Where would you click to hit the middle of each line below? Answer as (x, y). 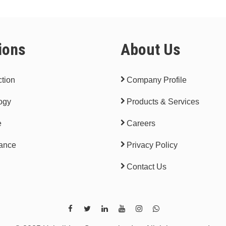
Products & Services (163, 101)
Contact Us (147, 166)
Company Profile (157, 80)
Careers (141, 123)
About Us (151, 49)
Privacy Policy (152, 145)
